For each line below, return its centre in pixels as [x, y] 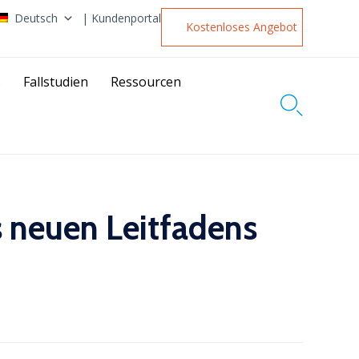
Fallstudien [56, 82]
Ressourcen [146, 82]
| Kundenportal [121, 18]
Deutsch [36, 18]
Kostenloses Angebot [241, 27]
